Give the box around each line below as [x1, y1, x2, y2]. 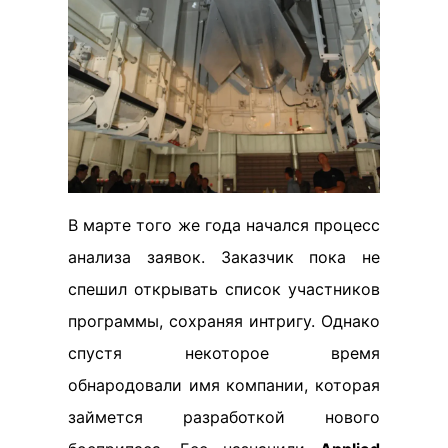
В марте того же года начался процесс [68, 214, 380, 235]
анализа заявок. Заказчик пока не [68, 246, 380, 267]
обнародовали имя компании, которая [68, 374, 380, 395]
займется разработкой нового [68, 406, 380, 427]
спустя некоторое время [68, 342, 380, 363]
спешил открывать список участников [68, 278, 380, 299]
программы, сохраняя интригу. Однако [68, 310, 380, 331]
